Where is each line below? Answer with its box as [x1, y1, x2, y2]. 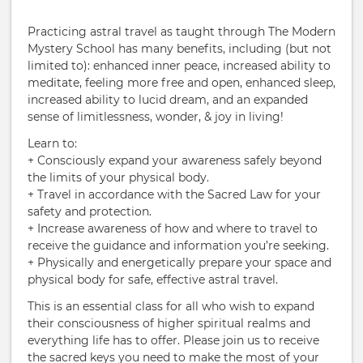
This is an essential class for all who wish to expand [28, 299, 314, 314]
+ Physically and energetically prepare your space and [28, 255, 331, 271]
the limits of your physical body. [28, 170, 209, 186]
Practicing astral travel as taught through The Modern [28, 24, 335, 40]
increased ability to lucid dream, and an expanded [28, 92, 308, 108]
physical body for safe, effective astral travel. [28, 272, 278, 288]
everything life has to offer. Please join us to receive [28, 333, 319, 348]
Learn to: [28, 136, 77, 152]
